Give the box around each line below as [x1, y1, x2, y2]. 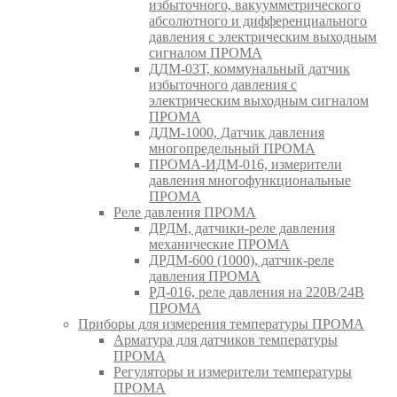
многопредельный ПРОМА [149, 140, 315, 156]
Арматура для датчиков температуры [113, 331, 338, 347]
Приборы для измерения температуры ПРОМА [78, 315, 364, 331]
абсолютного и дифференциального [149, 12, 367, 28]
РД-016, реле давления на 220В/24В [149, 284, 364, 300]
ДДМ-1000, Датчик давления [149, 124, 324, 140]
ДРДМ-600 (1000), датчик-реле [149, 252, 334, 268]
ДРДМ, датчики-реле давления [149, 220, 335, 236]
